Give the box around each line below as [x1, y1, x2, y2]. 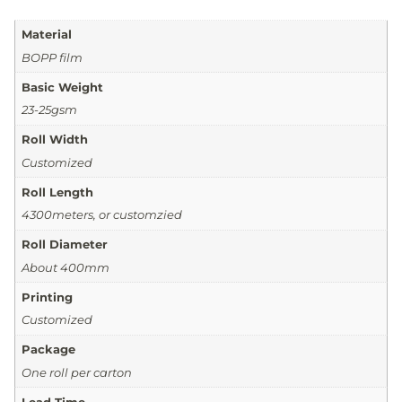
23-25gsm [21, 102, 77, 118]
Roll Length [21, 184, 93, 199]
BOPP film [21, 49, 83, 65]
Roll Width [21, 132, 88, 147]
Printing [21, 289, 73, 304]
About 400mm [21, 259, 109, 275]
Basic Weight [21, 79, 103, 94]
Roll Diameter [21, 237, 108, 252]
